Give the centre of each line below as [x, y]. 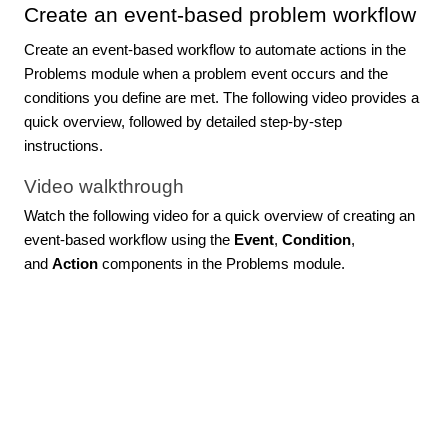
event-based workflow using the [129, 240]
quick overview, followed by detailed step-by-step [183, 121]
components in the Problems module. [221, 264]
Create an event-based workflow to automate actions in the [215, 49]
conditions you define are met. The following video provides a [221, 97]
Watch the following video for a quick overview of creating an [219, 216]
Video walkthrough [104, 186]
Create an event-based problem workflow [220, 14]
